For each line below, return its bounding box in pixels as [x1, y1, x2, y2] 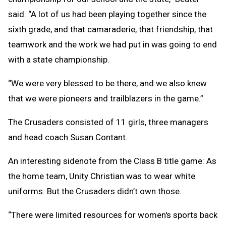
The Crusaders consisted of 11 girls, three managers [8, 117, 208, 128]
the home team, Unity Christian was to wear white [8, 171, 195, 182]
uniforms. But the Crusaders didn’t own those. [8, 186, 182, 197]
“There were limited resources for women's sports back [8, 210, 217, 220]
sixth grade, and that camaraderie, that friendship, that [8, 24, 213, 35]
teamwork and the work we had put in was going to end [8, 39, 217, 50]
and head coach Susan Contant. [8, 132, 128, 143]
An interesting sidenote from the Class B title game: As [8, 156, 216, 166]
